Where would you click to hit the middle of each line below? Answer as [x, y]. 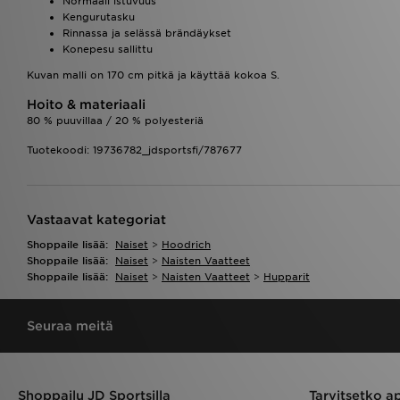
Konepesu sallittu [108, 49]
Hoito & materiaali [86, 104]
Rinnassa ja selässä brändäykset [147, 33]
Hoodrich [186, 244]
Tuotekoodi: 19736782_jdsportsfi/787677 [134, 150]
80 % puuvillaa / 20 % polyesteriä [115, 120]
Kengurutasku [99, 17]
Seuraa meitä [70, 325]
